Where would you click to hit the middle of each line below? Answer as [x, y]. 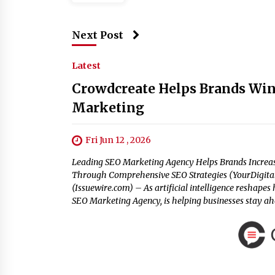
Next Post [98, 35]
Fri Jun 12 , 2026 [118, 140]
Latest [86, 66]
